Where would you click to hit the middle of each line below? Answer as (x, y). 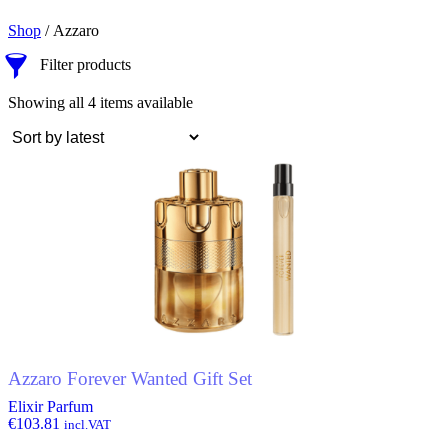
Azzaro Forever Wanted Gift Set (130, 378)
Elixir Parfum (50, 406)
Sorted (212, 101)
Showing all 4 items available (100, 102)
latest (208, 137)
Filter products (85, 64)
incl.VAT (87, 424)
